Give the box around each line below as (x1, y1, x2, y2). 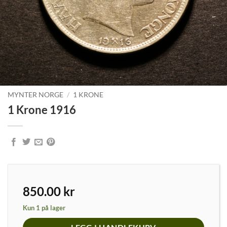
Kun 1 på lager (23, 203, 65, 212)
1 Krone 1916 (8, 102, 76, 117)
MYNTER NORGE (8, 90, 63, 99)
